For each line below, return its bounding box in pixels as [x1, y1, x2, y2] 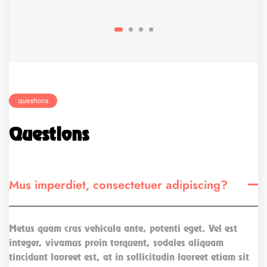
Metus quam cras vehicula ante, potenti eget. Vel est [9, 222, 237, 234]
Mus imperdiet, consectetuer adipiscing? [9, 176, 228, 193]
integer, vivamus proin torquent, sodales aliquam [9, 236, 223, 249]
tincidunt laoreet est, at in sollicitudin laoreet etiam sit [9, 250, 249, 263]
